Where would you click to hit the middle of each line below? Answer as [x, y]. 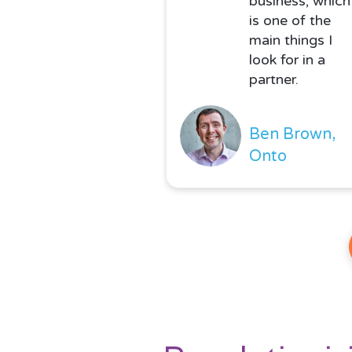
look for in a [287, 60]
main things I [291, 40]
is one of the [290, 21]
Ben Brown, [292, 135]
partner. [274, 80]
